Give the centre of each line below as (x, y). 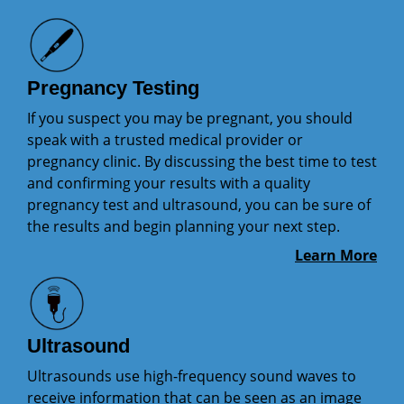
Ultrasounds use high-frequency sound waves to (192, 376)
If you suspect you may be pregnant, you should (190, 118)
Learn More (336, 255)
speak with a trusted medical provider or (165, 139)
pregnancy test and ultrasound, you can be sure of (199, 204)
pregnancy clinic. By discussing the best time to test (202, 161)
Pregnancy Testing (113, 87)
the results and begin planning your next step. (184, 226)
